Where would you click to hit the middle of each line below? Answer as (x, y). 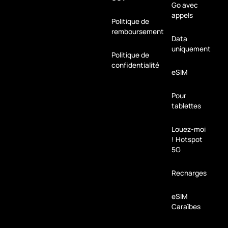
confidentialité (136, 65)
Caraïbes (186, 206)
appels (182, 15)
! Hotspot (187, 139)
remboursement (138, 31)
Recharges (189, 173)
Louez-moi (188, 129)
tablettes (186, 105)
